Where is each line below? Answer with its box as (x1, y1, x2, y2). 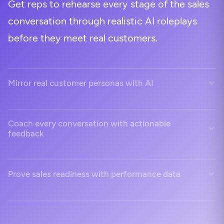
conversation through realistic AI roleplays (8, 15, 197, 27)
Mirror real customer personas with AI (8, 78, 153, 88)
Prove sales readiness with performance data (8, 169, 180, 179)
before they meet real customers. (8, 32, 157, 44)
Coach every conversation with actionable (8, 118, 170, 128)
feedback (8, 128, 44, 138)
